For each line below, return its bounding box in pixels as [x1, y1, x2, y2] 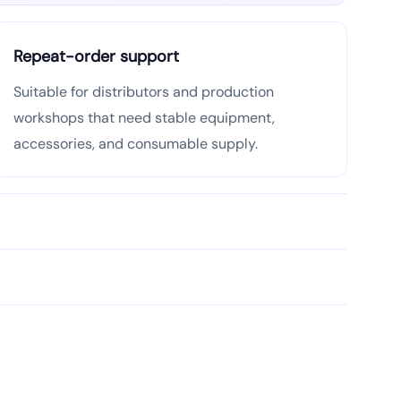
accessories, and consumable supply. [13, 134, 258, 153]
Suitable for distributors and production [13, 82, 274, 101]
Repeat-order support [13, 46, 179, 67]
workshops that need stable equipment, [13, 108, 275, 127]
